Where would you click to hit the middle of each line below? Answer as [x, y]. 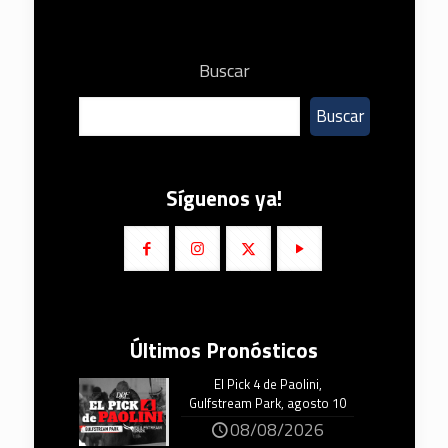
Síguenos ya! [224, 197]
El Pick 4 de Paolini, [267, 383]
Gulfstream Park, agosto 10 [268, 402]
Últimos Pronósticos [224, 349]
